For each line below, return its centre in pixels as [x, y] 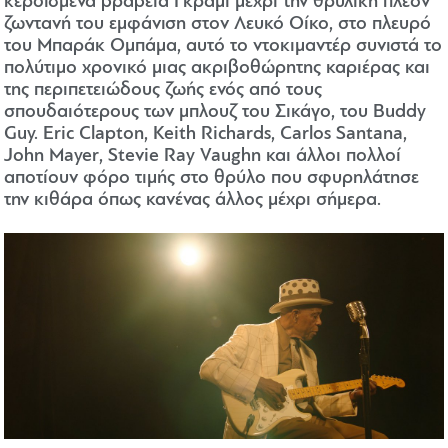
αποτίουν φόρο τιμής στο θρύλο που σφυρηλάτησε [212, 179]
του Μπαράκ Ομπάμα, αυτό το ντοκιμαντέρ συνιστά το [223, 47]
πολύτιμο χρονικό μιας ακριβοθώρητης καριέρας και [217, 69]
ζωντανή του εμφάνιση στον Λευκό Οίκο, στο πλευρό [218, 25]
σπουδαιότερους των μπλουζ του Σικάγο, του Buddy [215, 113]
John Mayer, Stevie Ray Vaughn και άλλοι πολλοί [203, 157]
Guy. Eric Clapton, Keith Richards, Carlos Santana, [206, 135]
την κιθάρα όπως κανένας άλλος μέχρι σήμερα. [193, 201]
